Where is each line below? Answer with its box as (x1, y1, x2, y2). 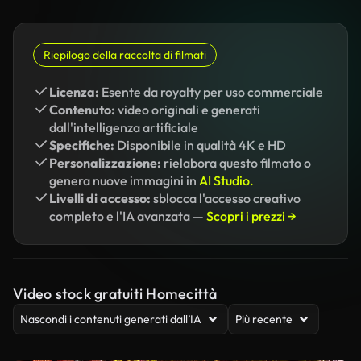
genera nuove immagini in (49, 172, 199, 189)
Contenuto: (49, 102, 115, 118)
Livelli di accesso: (49, 190, 151, 206)
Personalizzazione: (49, 155, 161, 171)
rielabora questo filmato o (161, 155, 311, 171)
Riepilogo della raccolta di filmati (44, 48, 206, 62)
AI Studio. (199, 172, 254, 189)
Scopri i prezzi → (206, 208, 297, 224)
